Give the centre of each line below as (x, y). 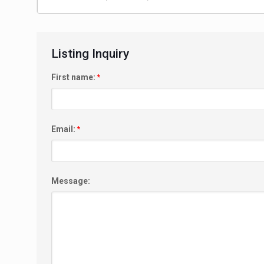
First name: (74, 77)
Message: (71, 181)
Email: (64, 129)
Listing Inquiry (90, 53)
